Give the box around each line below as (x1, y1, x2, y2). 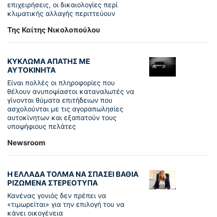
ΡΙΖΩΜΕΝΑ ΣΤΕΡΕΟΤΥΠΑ (7, 178, 98, 188)
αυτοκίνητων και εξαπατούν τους (7, 113, 117, 122)
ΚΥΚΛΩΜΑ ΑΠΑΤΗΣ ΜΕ (7, 57, 90, 66)
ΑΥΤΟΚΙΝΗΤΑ (7, 65, 56, 75)
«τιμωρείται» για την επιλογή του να (7, 200, 124, 209)
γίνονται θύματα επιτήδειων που (7, 96, 112, 105)
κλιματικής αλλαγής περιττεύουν (7, 9, 115, 18)
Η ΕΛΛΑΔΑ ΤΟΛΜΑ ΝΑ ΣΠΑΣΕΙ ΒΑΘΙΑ (7, 170, 139, 179)
